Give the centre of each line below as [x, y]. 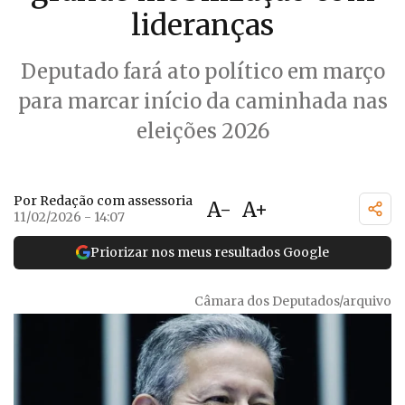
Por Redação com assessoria [103, 200]
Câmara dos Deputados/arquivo [293, 301]
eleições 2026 [202, 131]
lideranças [202, 25]
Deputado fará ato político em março [202, 71]
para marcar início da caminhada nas [202, 101]
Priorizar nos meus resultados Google [210, 252]
